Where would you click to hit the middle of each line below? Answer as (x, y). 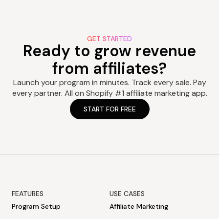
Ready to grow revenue (109, 51)
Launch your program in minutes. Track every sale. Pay (109, 83)
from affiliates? (109, 69)
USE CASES (127, 194)
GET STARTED (109, 39)
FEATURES (28, 194)
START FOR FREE (109, 109)
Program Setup (36, 207)
